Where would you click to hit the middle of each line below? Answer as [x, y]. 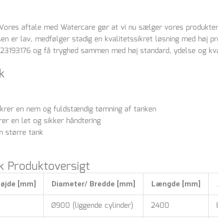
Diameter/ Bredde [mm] [93, 184]
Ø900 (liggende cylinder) [92, 206]
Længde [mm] [176, 184]
